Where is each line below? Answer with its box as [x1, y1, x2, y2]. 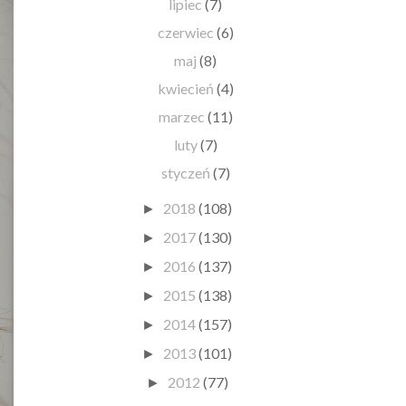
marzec [158, 107, 208, 125]
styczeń [160, 163, 213, 181]
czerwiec [157, 23, 217, 41]
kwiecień [157, 79, 217, 97]
